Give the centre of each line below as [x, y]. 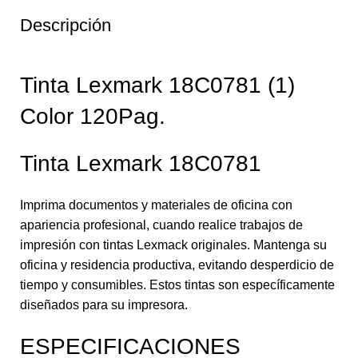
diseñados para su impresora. [104, 304]
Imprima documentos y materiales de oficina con [156, 205]
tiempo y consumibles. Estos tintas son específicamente [177, 284]
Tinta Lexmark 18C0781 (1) [157, 85]
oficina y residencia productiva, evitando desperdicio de [177, 265]
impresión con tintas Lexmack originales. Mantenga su [173, 245]
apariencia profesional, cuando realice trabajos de [161, 225]
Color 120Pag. [93, 116]
